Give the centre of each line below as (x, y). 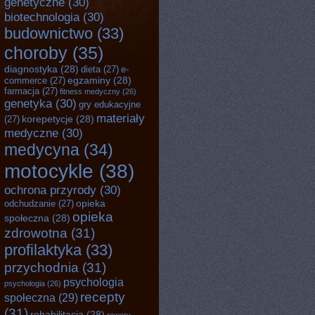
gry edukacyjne (110, 104)
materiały (121, 118)
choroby (36, 53)
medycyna (42, 150)
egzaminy (89, 80)
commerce (26, 81)
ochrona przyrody (50, 190)
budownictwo (49, 33)
